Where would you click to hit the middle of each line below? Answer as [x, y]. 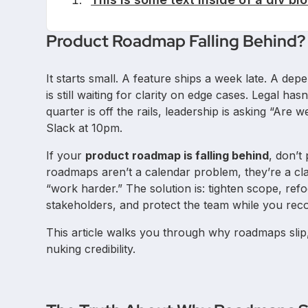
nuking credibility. [91, 249]
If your [66, 155]
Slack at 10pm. [85, 128]
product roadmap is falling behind [177, 155]
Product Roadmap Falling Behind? [176, 41]
